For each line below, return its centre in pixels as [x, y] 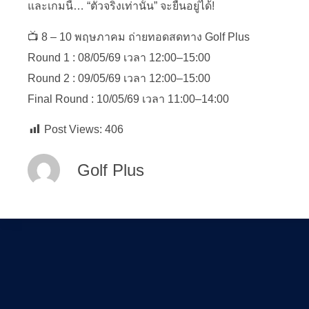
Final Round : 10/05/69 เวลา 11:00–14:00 [128, 99]
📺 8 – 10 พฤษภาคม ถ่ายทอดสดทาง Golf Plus [139, 37]
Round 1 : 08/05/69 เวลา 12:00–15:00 [119, 57]
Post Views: [73, 129]
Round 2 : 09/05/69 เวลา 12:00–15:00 [119, 78]
